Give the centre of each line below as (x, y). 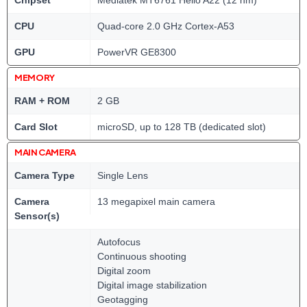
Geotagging (123, 299)
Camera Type (45, 175)
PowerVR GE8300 (137, 52)
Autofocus (119, 242)
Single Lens (123, 175)
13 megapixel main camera (156, 201)
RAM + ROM (42, 101)
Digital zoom (124, 271)
